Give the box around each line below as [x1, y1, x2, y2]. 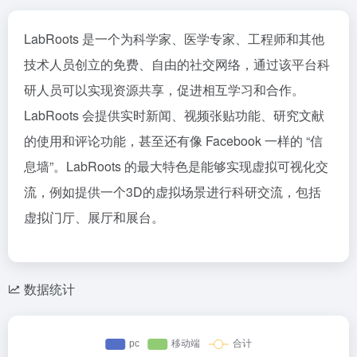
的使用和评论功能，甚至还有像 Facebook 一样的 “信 [24, 131, 323, 150]
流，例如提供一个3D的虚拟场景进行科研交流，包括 [24, 182, 321, 201]
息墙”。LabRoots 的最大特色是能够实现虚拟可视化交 [24, 157, 328, 175]
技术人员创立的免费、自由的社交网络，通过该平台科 [24, 55, 330, 73]
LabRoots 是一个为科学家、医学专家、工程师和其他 [24, 29, 324, 48]
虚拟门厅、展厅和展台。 [24, 208, 164, 226]
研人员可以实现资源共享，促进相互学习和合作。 [24, 80, 304, 99]
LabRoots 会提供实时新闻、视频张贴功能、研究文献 [24, 106, 324, 124]
